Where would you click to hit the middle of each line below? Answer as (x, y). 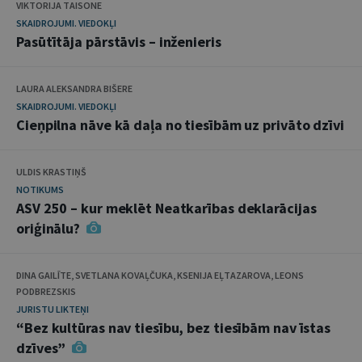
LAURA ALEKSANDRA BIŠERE (74, 88)
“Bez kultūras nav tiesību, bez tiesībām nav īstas (174, 328)
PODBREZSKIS (46, 291)
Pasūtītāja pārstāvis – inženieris (119, 42)
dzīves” (43, 348)
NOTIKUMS (40, 189)
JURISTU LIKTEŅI (53, 309)
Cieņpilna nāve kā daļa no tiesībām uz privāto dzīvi (180, 125)
